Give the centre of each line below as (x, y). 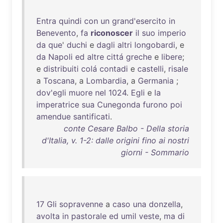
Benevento (56, 33)
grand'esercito (139, 21)
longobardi (155, 45)
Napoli (60, 57)
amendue (54, 116)
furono (155, 105)
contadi (114, 69)
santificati (92, 116)
